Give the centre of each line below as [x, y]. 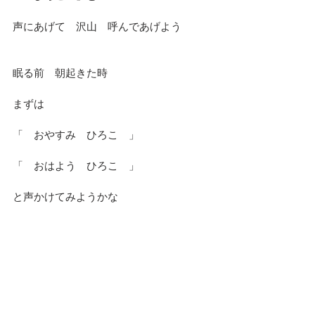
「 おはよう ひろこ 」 [76, 165]
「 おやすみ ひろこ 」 [76, 134]
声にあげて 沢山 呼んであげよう [97, 26]
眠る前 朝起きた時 [60, 72]
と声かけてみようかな [65, 196]
